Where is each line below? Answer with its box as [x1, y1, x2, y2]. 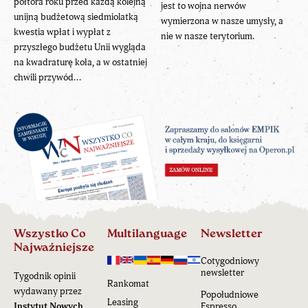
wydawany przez [14, 285, 82, 297]
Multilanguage [107, 228, 187, 240]
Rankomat [107, 277, 149, 289]
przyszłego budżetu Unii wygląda [14, 41, 146, 53]
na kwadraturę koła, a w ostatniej [14, 56, 147, 68]
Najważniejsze [14, 241, 94, 254]
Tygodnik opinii [14, 269, 76, 282]
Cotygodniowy [201, 254, 259, 267]
